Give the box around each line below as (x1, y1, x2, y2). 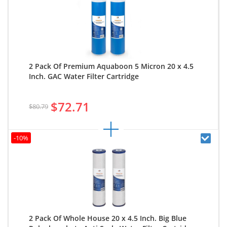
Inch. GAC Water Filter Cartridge (29, 71, 139, 82)
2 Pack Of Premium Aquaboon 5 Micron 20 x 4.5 (29, 61, 194, 71)
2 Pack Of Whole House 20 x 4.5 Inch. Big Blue (29, 213, 186, 223)
